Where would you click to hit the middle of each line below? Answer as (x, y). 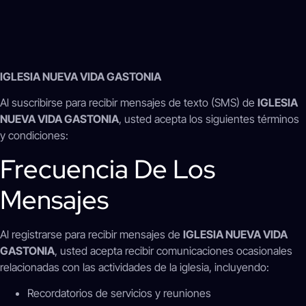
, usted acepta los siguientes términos (209, 119)
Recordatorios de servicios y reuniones (119, 293)
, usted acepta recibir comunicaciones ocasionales (173, 250)
